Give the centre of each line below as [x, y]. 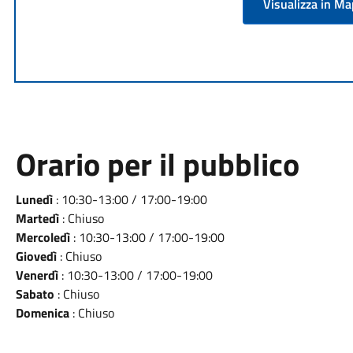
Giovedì [36, 256]
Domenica [42, 313]
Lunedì [34, 199]
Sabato [35, 294]
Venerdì [37, 275]
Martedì [37, 218]
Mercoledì [43, 237]
